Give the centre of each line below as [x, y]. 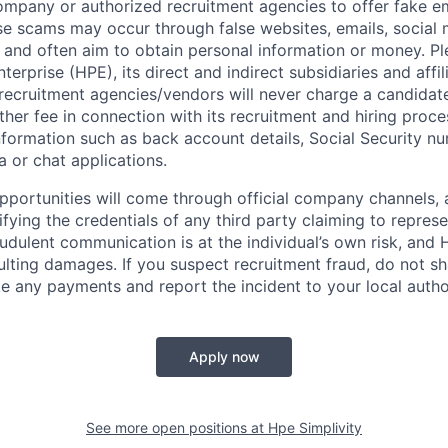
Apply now [224, 356]
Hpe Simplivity [315, 427]
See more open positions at [177, 427]
